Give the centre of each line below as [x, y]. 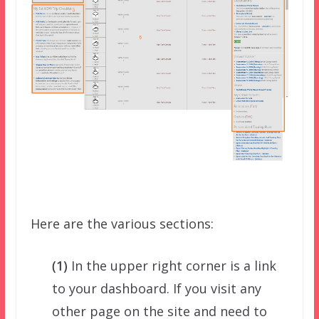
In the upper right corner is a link [172, 265]
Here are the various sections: [122, 223]
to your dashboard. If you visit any [156, 288]
